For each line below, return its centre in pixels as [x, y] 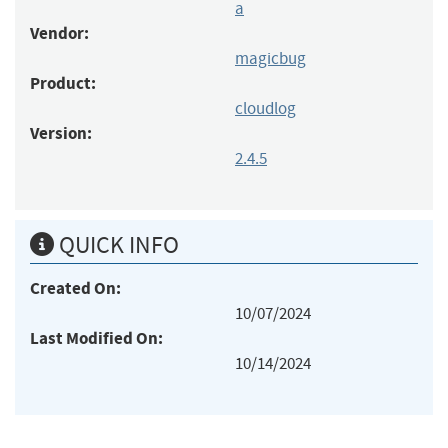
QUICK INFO [116, 244]
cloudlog [265, 108]
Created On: [75, 288]
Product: [63, 83]
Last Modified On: [96, 338]
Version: [61, 133]
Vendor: [59, 33]
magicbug [270, 58]
